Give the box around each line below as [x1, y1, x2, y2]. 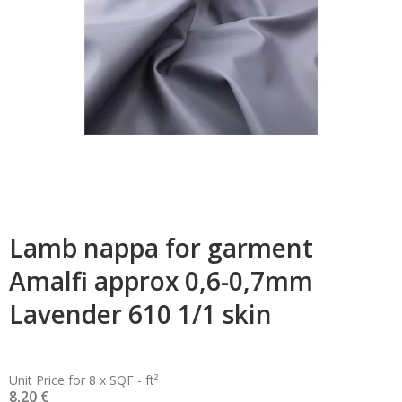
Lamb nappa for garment [9, 231, 313, 265]
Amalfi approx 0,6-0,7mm [9, 264, 313, 298]
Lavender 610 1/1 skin [9, 297, 272, 331]
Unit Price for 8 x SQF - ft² [9, 371, 159, 389]
